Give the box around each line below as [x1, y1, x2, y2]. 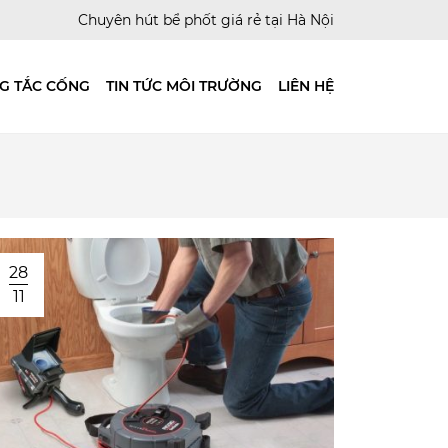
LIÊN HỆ [278, 77, 334, 96]
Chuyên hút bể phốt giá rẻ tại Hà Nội [78, 10, 334, 29]
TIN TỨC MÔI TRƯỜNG [106, 77, 262, 96]
